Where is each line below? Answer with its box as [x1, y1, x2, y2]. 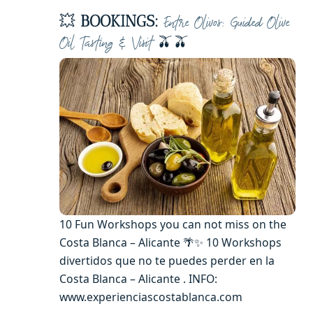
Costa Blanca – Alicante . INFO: [59, 270, 217, 286]
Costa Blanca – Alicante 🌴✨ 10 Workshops [59, 234, 282, 250]
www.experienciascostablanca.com [59, 289, 242, 305]
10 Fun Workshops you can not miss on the [59, 216, 286, 232]
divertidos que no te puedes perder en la [59, 252, 275, 268]
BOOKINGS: [80, 12, 159, 31]
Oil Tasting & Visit [59, 35, 152, 52]
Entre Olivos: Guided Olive [163, 15, 289, 31]
